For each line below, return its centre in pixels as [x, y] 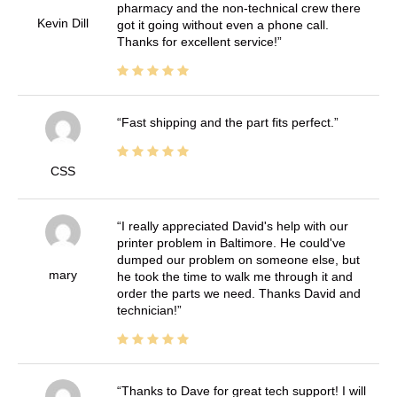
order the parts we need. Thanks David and [238, 293]
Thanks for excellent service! [197, 41]
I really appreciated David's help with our [234, 226]
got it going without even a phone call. [222, 24]
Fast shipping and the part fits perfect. [227, 122]
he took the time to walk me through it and [234, 276]
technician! [147, 310]
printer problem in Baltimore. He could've [231, 242]
